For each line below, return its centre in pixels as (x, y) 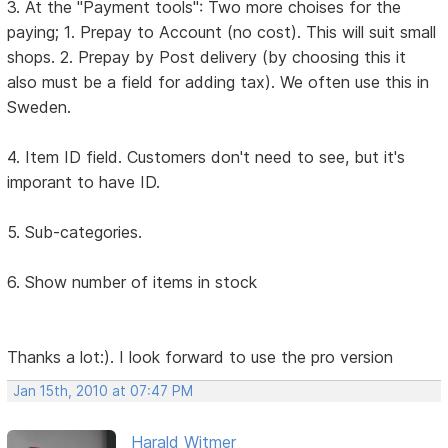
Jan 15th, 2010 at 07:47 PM (103, 391)
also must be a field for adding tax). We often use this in (218, 82)
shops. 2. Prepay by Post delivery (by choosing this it (207, 57)
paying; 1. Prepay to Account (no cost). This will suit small (222, 32)
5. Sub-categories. (75, 232)
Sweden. (39, 107)
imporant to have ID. (84, 182)
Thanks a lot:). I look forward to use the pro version (200, 357)
